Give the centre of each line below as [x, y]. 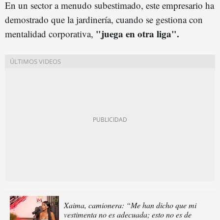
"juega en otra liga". [136, 33]
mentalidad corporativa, [49, 33]
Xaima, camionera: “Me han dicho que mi [130, 205]
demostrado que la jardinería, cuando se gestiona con [104, 19]
